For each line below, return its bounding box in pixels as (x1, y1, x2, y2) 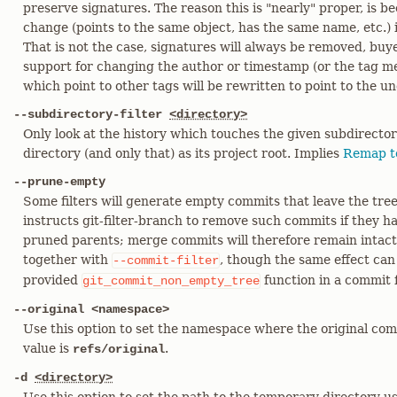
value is (23, 341, 73, 355)
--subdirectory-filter (13, 107, 169, 121)
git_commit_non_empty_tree (82, 274, 260, 288)
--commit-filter (113, 253, 219, 268)
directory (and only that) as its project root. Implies (23, 146, 343, 160)
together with (23, 253, 112, 267)
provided (23, 273, 82, 287)
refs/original (73, 342, 165, 356)
